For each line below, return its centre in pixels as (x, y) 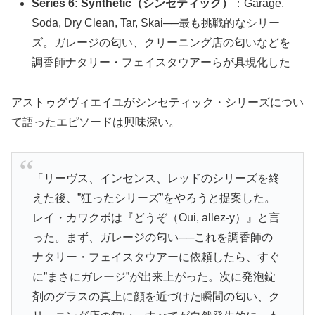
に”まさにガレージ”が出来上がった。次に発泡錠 (154, 276)
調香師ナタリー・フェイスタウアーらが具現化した (161, 62)
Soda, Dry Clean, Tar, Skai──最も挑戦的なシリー (156, 22)
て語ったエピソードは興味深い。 (96, 122)
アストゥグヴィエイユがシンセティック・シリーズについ (157, 102)
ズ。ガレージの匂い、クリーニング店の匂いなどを (161, 42)
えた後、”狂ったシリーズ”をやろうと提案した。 (154, 198)
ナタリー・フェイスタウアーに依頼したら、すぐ (156, 257)
